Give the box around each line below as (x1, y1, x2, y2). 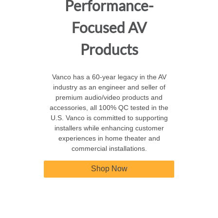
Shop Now (91, 164, 127, 173)
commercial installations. (71, 145, 147, 153)
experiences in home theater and (58, 134, 160, 143)
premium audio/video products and (55, 93, 163, 102)
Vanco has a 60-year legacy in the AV (52, 73, 166, 81)
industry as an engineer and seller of (53, 83, 165, 91)
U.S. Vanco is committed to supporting (50, 114, 168, 122)
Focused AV (72, 18, 146, 36)
